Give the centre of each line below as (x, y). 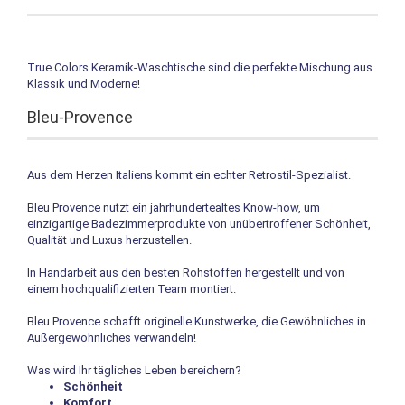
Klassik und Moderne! (84, 83)
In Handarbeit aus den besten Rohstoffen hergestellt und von (186, 272)
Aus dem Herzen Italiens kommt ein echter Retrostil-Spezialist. (189, 174)
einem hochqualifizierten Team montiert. (132, 288)
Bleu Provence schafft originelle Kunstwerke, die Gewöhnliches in (197, 321)
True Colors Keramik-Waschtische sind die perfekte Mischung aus (200, 67)
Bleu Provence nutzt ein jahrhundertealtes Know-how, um (174, 207)
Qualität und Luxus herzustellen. (109, 240)
